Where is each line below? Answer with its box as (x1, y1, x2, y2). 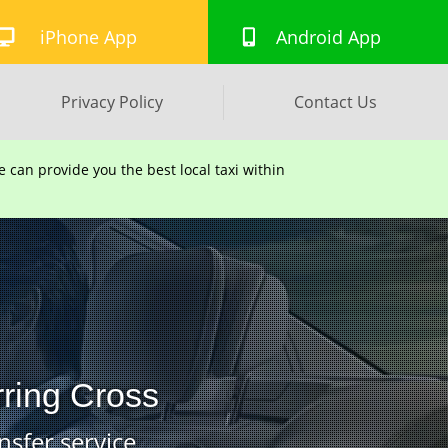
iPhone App (39, 25, 137, 49)
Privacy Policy (60, 90, 163, 113)
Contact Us (294, 90, 378, 113)
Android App (275, 25, 381, 49)
